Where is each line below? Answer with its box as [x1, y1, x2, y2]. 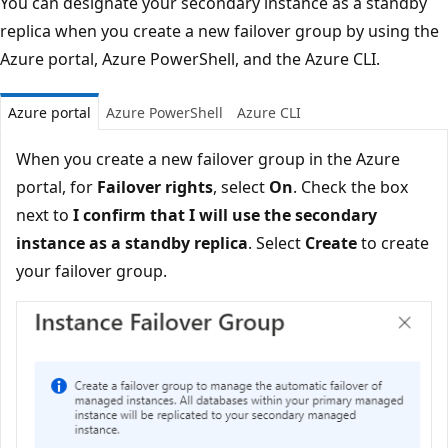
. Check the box [293, 175, 408, 198]
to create [357, 231, 429, 254]
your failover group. [16, 259, 167, 282]
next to [16, 203, 73, 226]
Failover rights [97, 175, 213, 198]
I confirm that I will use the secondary [73, 203, 377, 226]
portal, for [16, 175, 97, 198]
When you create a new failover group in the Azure [16, 147, 400, 170]
